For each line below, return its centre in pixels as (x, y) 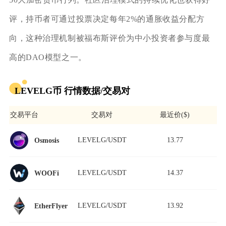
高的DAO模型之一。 (48, 58)
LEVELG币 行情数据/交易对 (72, 91)
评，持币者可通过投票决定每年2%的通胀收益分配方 (107, 19)
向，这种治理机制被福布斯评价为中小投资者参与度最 (109, 38)
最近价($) (175, 115)
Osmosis (47, 140)
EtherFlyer (51, 206)
